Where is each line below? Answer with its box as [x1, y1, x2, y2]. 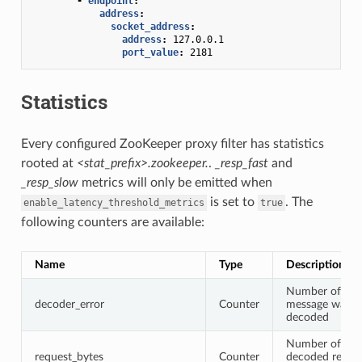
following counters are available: [20, 215, 204, 229]
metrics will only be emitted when [78, 175, 272, 189]
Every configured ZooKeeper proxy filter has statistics [20, 137, 324, 150]
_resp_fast [214, 156, 268, 170]
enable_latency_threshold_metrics [23, 196, 204, 208]
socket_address [110, 20, 190, 32]
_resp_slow [20, 175, 78, 189]
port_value [121, 46, 179, 58]
